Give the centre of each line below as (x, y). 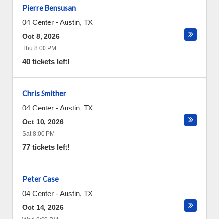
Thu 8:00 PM (39, 48)
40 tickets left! (46, 61)
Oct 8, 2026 (41, 36)
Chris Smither (44, 93)
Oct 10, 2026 (43, 122)
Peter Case (41, 179)
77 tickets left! (46, 147)
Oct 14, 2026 (43, 207)
